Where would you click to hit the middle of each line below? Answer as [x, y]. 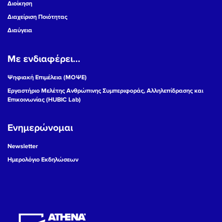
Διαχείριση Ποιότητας [37, 17]
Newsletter [23, 146]
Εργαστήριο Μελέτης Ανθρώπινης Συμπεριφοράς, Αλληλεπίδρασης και [105, 90]
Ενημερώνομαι [40, 128]
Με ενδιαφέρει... [44, 59]
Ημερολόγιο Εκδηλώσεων [43, 160]
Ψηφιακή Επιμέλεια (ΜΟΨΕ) [47, 77]
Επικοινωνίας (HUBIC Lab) [44, 99]
